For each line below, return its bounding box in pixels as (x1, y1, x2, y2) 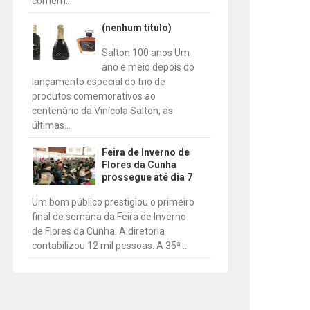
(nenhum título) (101, 21, 172, 33)
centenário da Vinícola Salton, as (32, 104, 174, 116)
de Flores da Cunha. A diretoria (32, 225, 165, 237)
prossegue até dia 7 (101, 171, 192, 183)
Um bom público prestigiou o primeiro (32, 196, 195, 208)
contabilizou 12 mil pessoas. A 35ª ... (32, 239, 190, 251)
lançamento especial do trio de (32, 75, 166, 87)
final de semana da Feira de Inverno (32, 210, 187, 222)
